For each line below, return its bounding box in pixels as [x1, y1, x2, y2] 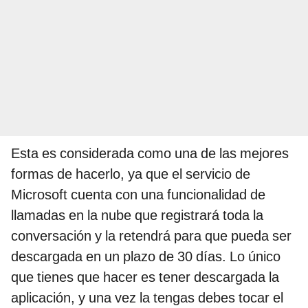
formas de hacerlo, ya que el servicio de [11, 165, 250, 182]
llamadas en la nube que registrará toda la [11, 206, 263, 223]
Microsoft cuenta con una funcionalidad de [11, 186, 265, 203]
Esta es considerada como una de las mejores [11, 144, 289, 162]
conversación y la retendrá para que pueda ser [11, 227, 291, 244]
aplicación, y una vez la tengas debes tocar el [11, 289, 283, 306]
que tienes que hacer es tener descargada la [11, 268, 279, 285]
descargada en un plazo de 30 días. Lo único [11, 247, 280, 265]
